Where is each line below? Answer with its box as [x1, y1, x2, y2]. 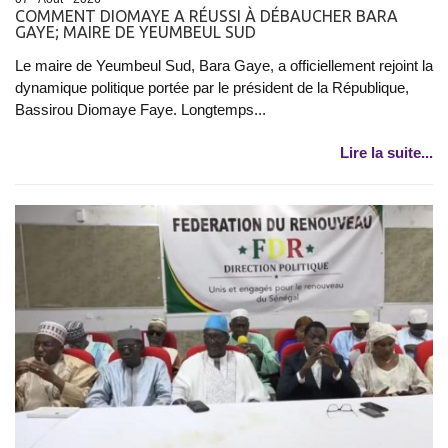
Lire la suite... [340, 143, 433, 161]
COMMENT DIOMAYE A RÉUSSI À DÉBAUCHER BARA [15, 6, 398, 25]
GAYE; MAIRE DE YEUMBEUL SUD [15, 22, 256, 41]
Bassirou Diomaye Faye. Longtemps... [15, 100, 266, 118]
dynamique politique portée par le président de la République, [15, 78, 409, 96]
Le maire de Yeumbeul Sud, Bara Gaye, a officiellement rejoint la [15, 56, 433, 74]
